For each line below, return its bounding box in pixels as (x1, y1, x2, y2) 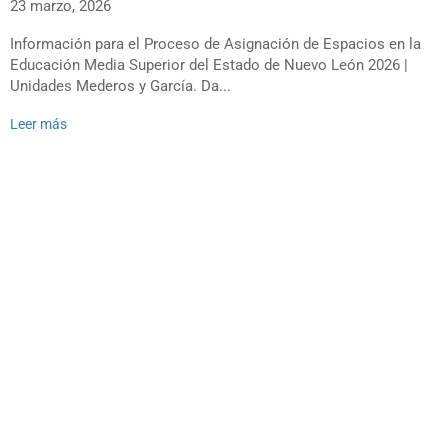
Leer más (10, 116, 67, 132)
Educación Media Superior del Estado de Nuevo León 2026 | (10, 56, 408, 74)
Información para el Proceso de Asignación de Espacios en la (10, 35, 421, 53)
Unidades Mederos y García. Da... (10, 77, 231, 95)
